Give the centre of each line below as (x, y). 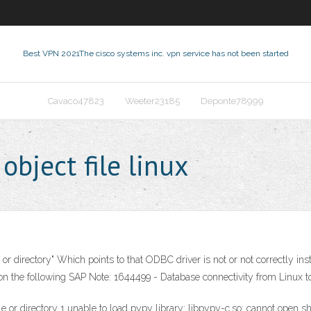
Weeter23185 (152, 101)
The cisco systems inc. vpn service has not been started (184, 53)
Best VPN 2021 (51, 53)
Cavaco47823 (76, 101)
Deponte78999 (232, 101)
